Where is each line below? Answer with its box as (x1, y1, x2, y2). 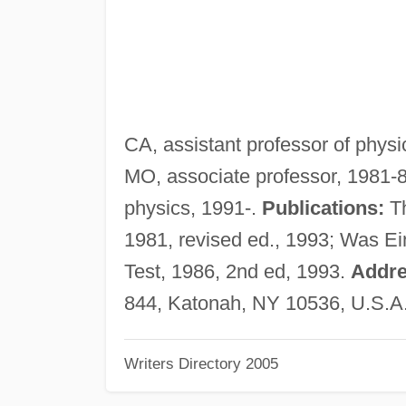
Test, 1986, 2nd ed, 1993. (123, 259, 351, 283)
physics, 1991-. (123, 196, 262, 219)
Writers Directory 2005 (123, 355, 278, 372)
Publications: (261, 196, 384, 219)
